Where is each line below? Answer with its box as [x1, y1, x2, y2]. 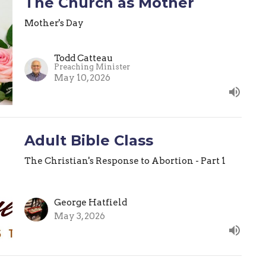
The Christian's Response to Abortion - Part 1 [24, 156, 226, 167]
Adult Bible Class [24, 132, 153, 150]
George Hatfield [53, 197, 127, 208]
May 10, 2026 [53, 72, 110, 84]
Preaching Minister [53, 62, 130, 72]
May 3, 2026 [53, 210, 105, 221]
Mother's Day [24, 17, 84, 28]
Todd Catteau [53, 53, 113, 64]
